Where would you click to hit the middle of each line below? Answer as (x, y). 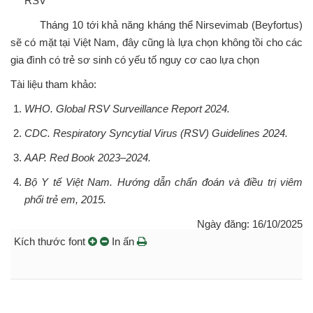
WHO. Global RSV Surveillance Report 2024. (127, 108)
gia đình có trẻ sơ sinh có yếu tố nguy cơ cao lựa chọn (135, 59)
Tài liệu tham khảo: (53, 84)
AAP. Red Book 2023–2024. (88, 157)
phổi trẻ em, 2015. (65, 199)
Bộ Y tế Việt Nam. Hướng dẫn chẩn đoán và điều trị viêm (163, 182)
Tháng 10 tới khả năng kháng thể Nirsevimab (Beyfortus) (156, 24)
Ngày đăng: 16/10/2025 (250, 224)
